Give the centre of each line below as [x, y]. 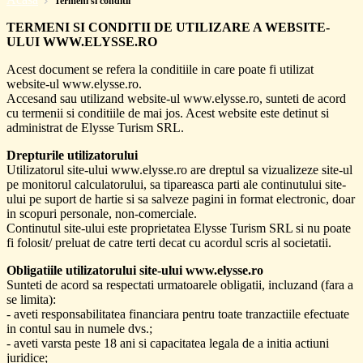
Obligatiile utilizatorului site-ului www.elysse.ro [135, 270]
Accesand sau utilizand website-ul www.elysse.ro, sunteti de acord [176, 98]
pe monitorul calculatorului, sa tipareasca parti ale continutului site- [176, 184]
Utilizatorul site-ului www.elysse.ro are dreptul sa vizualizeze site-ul [179, 169]
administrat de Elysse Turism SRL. [95, 127]
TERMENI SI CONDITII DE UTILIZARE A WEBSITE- [168, 27]
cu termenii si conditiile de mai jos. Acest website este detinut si [168, 113]
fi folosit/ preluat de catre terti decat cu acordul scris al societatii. [169, 242]
